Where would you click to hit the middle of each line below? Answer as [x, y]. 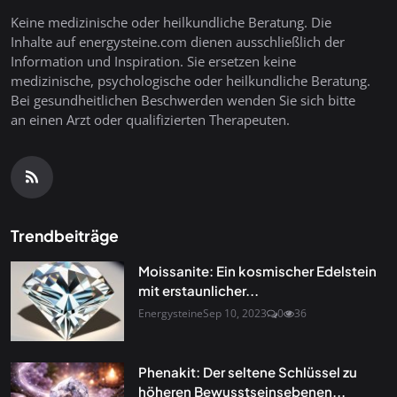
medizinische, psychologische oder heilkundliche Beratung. [191, 81]
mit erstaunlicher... [198, 290]
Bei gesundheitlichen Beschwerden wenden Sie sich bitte [183, 100]
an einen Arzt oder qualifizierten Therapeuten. [150, 120]
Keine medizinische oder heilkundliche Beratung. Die [171, 22]
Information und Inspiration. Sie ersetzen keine [153, 61]
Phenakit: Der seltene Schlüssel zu [248, 372]
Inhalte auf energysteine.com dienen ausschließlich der [178, 42]
